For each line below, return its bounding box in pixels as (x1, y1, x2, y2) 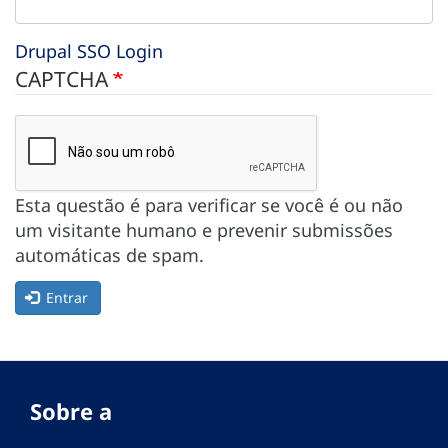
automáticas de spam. (15, 242, 204, 267)
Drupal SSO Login (15, 38, 163, 63)
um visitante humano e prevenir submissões (15, 217, 393, 242)
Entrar (42, 288, 88, 308)
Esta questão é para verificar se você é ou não (15, 192, 403, 217)
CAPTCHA (15, 64, 113, 93)
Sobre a (30, 396, 112, 427)
